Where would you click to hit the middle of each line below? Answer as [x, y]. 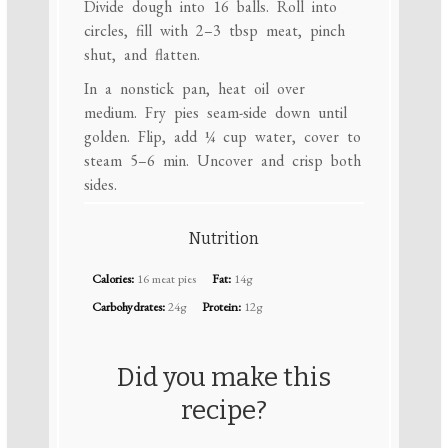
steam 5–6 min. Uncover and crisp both [222, 161]
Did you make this [224, 377]
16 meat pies [166, 278]
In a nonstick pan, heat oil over [194, 89]
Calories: [112, 278]
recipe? [224, 410]
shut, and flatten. [141, 55]
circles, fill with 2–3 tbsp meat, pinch [214, 31]
